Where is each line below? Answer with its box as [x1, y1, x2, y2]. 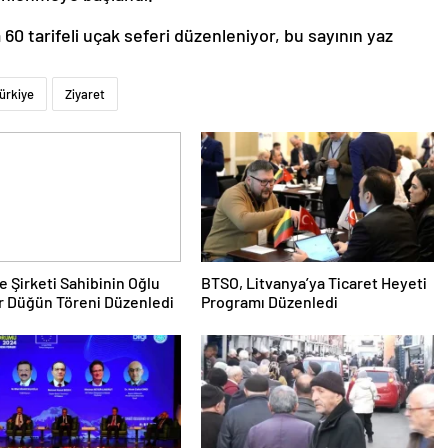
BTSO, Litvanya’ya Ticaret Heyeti [200, 273, 427, 293]
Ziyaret [65, 86, 105, 103]
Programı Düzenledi [200, 292, 338, 312]
